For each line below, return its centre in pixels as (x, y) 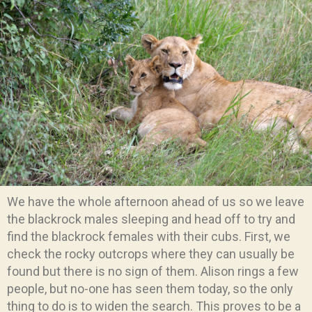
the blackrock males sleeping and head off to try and (151, 219)
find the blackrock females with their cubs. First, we (149, 236)
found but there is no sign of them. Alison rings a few (153, 271)
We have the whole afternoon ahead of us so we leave (156, 201)
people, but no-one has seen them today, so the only (150, 288)
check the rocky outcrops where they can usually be (151, 253)
